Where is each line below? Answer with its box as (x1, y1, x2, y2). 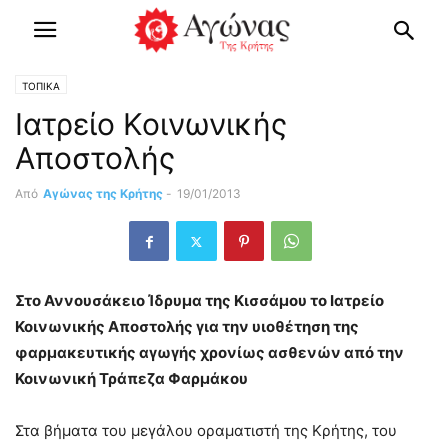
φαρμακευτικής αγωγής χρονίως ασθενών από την (15, 343, 404, 362)
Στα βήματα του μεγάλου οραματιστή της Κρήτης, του (15, 421, 397, 440)
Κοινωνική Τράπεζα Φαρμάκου (15, 369, 248, 388)
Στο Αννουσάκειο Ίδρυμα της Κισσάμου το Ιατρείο (15, 291, 384, 310)
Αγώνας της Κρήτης (43, 186, 163, 201)
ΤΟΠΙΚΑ (22, 80, 60, 92)
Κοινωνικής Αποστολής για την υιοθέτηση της (15, 317, 359, 336)
